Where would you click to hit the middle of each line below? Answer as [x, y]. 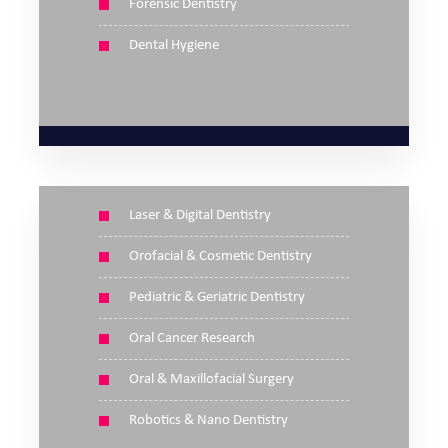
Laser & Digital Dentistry [200, 215]
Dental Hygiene [174, 45]
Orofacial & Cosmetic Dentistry [220, 256]
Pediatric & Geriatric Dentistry [217, 297]
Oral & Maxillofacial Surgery [211, 379]
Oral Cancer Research [192, 338]
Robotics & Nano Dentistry [208, 420]
